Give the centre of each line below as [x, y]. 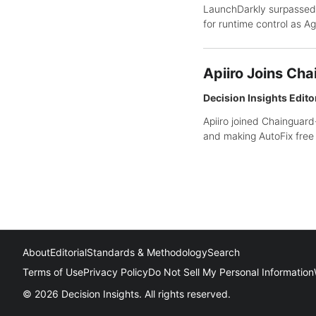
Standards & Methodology [147, 253]
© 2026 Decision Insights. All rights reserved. [127, 294]
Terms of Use [53, 272]
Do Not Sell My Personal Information [231, 272]
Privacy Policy [116, 272]
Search [224, 253]
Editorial [68, 253]
